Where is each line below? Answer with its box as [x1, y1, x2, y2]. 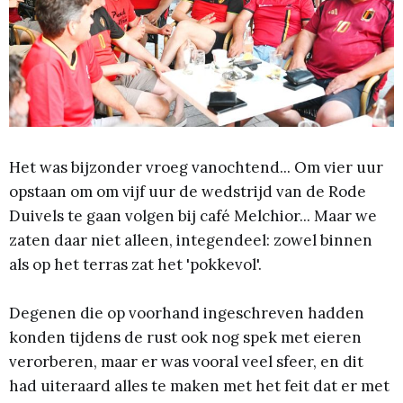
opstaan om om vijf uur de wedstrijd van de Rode [9, 181, 366, 201]
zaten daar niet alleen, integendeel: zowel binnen [9, 229, 372, 250]
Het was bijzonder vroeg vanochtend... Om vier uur [9, 157, 383, 177]
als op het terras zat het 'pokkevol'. [9, 254, 262, 274]
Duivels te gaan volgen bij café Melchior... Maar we [9, 205, 377, 226]
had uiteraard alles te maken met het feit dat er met [9, 376, 390, 397]
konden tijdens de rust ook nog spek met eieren [9, 327, 362, 348]
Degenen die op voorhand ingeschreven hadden [9, 303, 364, 324]
